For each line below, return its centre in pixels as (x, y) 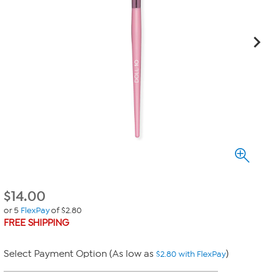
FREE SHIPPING (36, 223)
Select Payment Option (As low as (80, 254)
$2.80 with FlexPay (191, 254)
